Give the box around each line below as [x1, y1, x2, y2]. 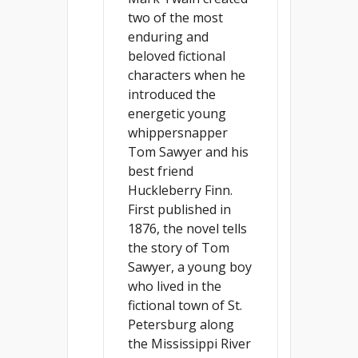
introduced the [128, 85, 216, 103]
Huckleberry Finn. [128, 181, 233, 199]
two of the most [128, 8, 223, 26]
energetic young [128, 104, 226, 122]
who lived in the [128, 276, 221, 295]
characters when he [128, 66, 245, 84]
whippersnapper [128, 123, 228, 141]
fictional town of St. [128, 296, 242, 314]
